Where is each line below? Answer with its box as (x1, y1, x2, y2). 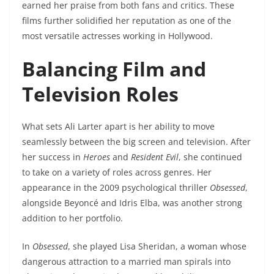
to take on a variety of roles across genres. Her (22, 166, 212, 179)
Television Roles (22, 81, 179, 108)
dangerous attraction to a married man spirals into (22, 256, 231, 268)
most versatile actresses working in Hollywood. (22, 30, 213, 42)
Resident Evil (131, 151, 179, 163)
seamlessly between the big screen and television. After (22, 136, 251, 148)
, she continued (179, 151, 242, 163)
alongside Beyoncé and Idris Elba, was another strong (22, 197, 242, 209)
